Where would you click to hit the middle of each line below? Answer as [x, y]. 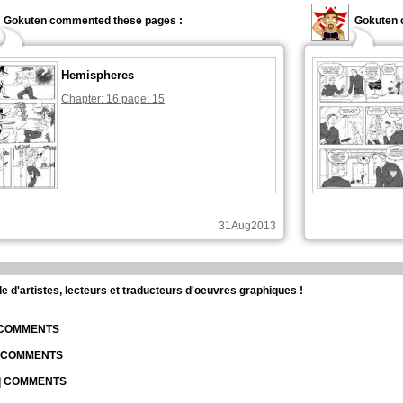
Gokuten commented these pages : [93, 21]
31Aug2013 [247, 226]
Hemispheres [98, 75]
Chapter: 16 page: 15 [113, 99]
